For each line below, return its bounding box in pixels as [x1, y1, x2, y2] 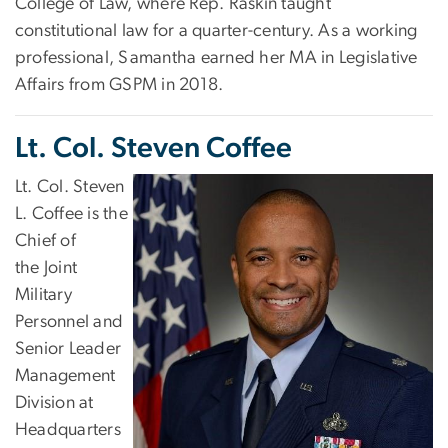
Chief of [15, 231, 76, 250]
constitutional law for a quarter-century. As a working [15, 21, 418, 40]
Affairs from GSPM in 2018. [15, 75, 228, 94]
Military [15, 285, 72, 304]
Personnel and [15, 312, 124, 331]
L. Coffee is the [15, 204, 128, 223]
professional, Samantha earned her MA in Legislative [15, 48, 418, 67]
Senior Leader [15, 339, 122, 358]
